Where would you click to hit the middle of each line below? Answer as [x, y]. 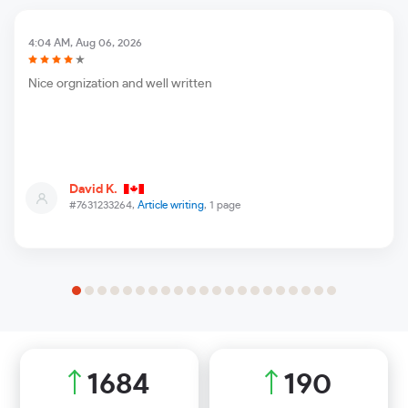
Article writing [171, 205]
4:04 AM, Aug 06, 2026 [85, 43]
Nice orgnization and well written [120, 84]
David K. [95, 190]
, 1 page [222, 205]
